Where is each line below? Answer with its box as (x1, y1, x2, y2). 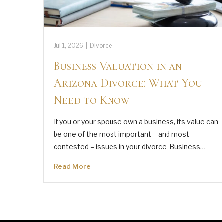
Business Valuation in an (54, 58, 182, 73)
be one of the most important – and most (54, 129, 189, 138)
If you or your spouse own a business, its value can (54, 117, 218, 126)
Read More (54, 162, 91, 170)
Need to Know (54, 92, 129, 107)
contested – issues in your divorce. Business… (54, 142, 206, 151)
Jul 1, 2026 (54, 41, 83, 49)
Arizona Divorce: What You (54, 75, 202, 90)
